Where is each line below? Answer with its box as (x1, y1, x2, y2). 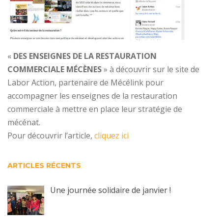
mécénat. (7, 116, 40, 128)
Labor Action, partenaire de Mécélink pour (7, 77, 164, 88)
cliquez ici (92, 130, 129, 141)
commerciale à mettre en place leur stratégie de (7, 103, 182, 114)
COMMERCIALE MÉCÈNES (7, 63, 102, 75)
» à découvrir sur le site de (102, 63, 199, 75)
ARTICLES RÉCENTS (7, 161, 81, 170)
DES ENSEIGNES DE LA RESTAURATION (13, 50, 157, 61)
